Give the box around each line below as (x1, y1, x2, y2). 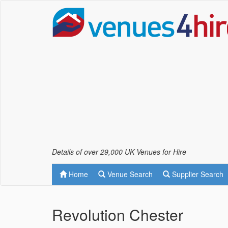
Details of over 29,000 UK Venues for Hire (52, 147, 186, 157)
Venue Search (105, 169, 153, 179)
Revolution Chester (52, 204, 183, 226)
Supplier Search (170, 169, 223, 179)
